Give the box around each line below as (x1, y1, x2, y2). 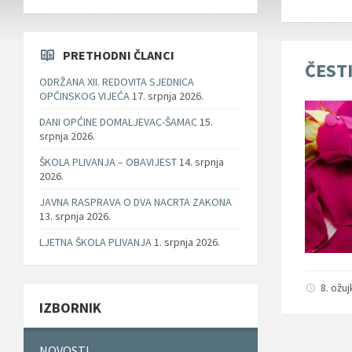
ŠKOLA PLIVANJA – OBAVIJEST (39, 154, 177, 169)
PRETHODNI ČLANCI (63, 46, 174, 63)
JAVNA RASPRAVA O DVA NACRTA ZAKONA (39, 194, 232, 209)
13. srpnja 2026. (39, 208, 111, 223)
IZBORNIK (39, 298, 101, 317)
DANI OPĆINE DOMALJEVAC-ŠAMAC (39, 114, 197, 129)
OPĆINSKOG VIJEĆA (39, 88, 130, 103)
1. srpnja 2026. (154, 234, 220, 249)
